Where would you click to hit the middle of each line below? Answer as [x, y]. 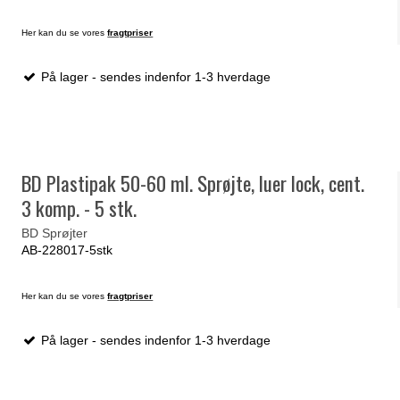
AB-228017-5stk [67, 250]
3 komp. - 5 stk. [79, 208]
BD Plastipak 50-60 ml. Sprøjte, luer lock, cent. [193, 183]
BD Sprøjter [55, 233]
